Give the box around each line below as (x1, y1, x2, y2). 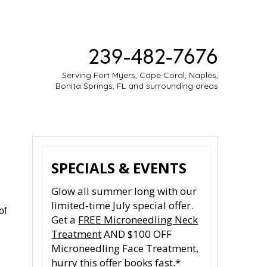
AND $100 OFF (101, 227, 172, 241)
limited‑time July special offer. (51, 198, 194, 212)
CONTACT (138, 112, 180, 125)
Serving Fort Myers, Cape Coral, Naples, (62, 70, 218, 81)
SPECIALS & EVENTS (51, 158, 187, 178)
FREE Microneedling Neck (78, 213, 198, 226)
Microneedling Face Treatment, (51, 241, 199, 255)
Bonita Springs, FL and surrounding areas (55, 80, 218, 92)
